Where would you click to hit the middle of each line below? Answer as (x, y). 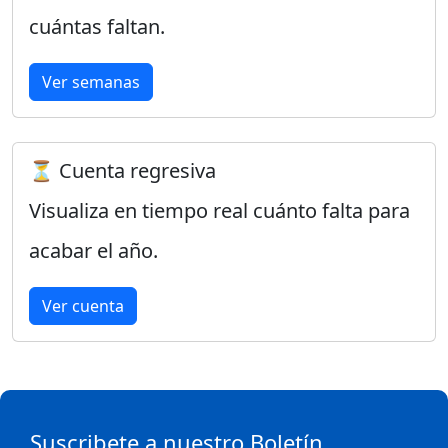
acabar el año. (93, 250)
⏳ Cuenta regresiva (122, 170)
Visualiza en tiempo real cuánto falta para (219, 210)
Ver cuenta (83, 306)
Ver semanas (91, 82)
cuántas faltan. (97, 26)
